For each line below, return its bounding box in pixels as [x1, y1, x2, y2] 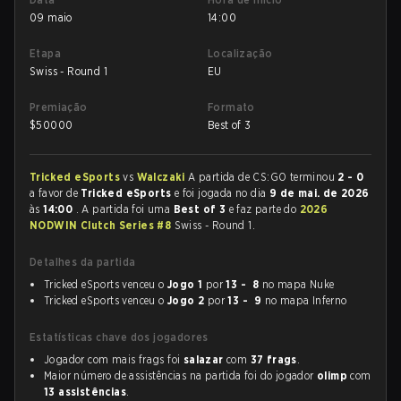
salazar [183, 353, 224, 366]
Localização [208, 47, 273, 60]
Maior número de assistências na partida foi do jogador [44, 369, 317, 382]
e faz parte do [228, 202, 300, 216]
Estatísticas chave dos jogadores [30, 330, 209, 344]
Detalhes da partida [30, 255, 136, 269]
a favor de [30, 186, 81, 200]
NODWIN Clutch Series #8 [30, 218, 175, 232]
